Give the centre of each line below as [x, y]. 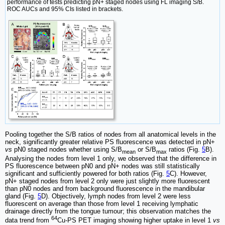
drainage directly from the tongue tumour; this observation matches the [108, 211]
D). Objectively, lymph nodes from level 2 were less [116, 196]
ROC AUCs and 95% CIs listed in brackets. [65, 9]
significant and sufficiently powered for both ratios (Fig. [86, 173]
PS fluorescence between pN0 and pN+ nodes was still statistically [102, 166]
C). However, [188, 173]
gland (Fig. [21, 196]
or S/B [146, 150]
